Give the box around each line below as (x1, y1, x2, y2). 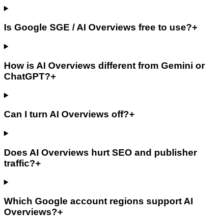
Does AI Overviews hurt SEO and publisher (4, 147, 197, 158)
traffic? (4, 158, 35, 168)
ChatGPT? (4, 71, 51, 82)
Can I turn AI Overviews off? (4, 109, 129, 120)
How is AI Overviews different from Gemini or (4, 60, 205, 71)
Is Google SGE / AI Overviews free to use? (4, 22, 192, 33)
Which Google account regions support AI (4, 196, 193, 207)
